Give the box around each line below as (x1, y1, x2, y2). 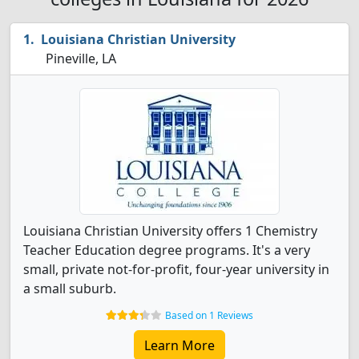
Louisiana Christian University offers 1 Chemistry (23, 222, 317, 240)
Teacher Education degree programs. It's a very (23, 241, 310, 259)
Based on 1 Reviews (165, 309, 253, 322)
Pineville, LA (42, 50, 116, 67)
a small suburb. (23, 280, 116, 297)
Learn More (144, 337, 215, 354)
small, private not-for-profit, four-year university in (23, 260, 329, 278)
